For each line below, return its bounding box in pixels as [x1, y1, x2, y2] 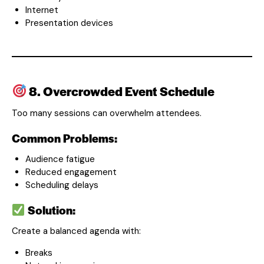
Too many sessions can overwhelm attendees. [12, 107, 202, 119]
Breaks [25, 246, 52, 259]
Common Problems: [12, 130, 117, 146]
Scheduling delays [25, 179, 98, 191]
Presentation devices [25, 16, 113, 29]
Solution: [25, 202, 75, 218]
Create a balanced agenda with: [12, 225, 141, 237]
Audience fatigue [25, 153, 95, 165]
